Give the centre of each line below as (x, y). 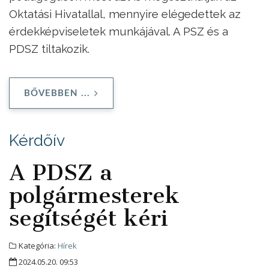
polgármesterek (94, 195)
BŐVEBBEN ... (57, 93)
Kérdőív (37, 140)
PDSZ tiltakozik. (49, 48)
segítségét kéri (89, 218)
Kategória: (37, 245)
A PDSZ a (61, 172)
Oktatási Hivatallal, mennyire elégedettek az (125, 14)
